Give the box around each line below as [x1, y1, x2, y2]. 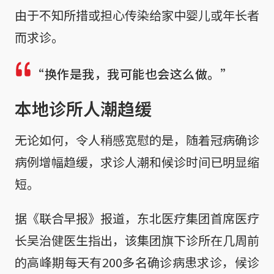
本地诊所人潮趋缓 [15, 95, 152, 120]
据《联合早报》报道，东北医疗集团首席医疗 [15, 209, 259, 227]
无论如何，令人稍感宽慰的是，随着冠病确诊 [15, 130, 259, 149]
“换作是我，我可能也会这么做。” [32, 64, 232, 83]
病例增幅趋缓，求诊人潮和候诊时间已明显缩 [15, 152, 259, 171]
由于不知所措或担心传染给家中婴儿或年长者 [15, 6, 259, 24]
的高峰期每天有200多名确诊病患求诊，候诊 [15, 253, 259, 271]
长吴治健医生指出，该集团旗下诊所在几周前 [15, 231, 259, 249]
